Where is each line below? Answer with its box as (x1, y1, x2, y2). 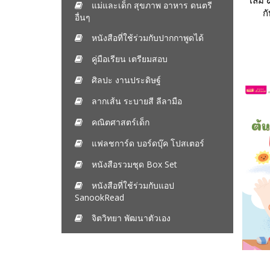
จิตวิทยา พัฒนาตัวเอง (92, 212, 171, 224)
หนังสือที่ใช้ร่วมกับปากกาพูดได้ (92, 32, 204, 43)
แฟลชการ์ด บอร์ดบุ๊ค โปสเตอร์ (92, 137, 204, 149)
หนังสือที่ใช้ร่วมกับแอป (92, 180, 174, 191)
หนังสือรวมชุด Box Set (92, 159, 177, 170)
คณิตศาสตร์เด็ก (92, 116, 149, 128)
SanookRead (75, 192, 124, 203)
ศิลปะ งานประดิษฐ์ (92, 74, 161, 86)
